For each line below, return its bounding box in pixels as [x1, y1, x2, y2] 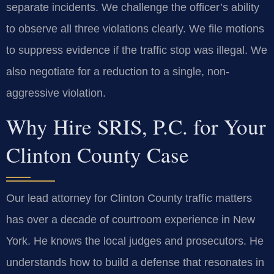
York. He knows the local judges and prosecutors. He [6, 234, 264, 247]
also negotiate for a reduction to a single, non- [6, 65, 229, 78]
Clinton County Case [6, 139, 189, 169]
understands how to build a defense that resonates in [6, 256, 264, 268]
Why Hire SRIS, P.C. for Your [6, 111, 266, 141]
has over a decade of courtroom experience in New [6, 213, 255, 226]
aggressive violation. [6, 86, 106, 99]
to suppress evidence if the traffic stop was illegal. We [6, 43, 267, 56]
